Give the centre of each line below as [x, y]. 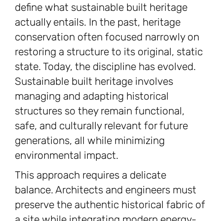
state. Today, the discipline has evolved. [105, 67]
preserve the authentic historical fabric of [110, 205]
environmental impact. [67, 155]
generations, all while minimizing [90, 141]
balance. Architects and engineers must [106, 190]
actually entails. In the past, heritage [98, 22]
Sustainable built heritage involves [94, 81]
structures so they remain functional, [100, 111]
